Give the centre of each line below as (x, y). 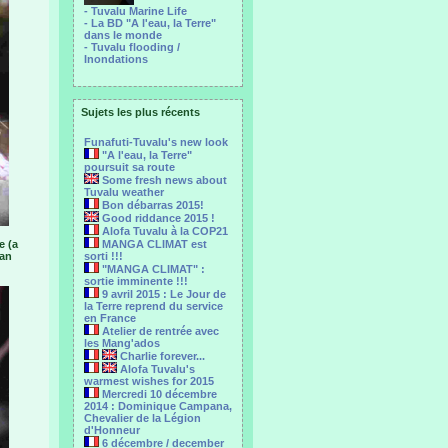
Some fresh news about (163, 180)
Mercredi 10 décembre (158, 394)
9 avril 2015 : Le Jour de (162, 294)
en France (110, 318)
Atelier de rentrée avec (159, 331)
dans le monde (123, 35)
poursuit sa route (129, 167)
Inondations (116, 59)
